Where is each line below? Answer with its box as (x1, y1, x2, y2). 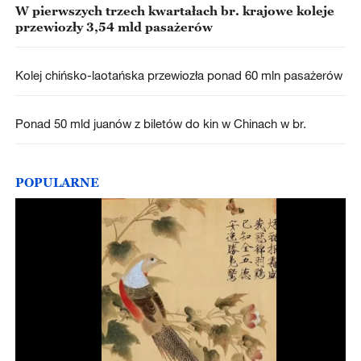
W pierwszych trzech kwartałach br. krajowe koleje (15, 2, 334, 18)
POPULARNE (15, 175, 99, 190)
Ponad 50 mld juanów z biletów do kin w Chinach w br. (15, 115, 306, 131)
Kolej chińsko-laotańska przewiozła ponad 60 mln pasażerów (15, 67, 342, 82)
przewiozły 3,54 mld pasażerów (15, 19, 213, 34)
